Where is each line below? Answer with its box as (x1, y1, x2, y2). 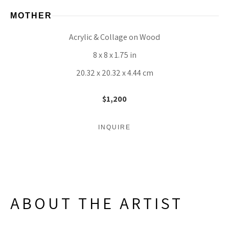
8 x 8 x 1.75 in (93, 50, 136, 60)
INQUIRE (98, 124, 131, 131)
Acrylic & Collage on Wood (69, 32, 160, 42)
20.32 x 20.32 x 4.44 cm (76, 67, 153, 78)
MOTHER (10, 11, 52, 20)
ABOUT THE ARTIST (10, 192, 183, 214)
